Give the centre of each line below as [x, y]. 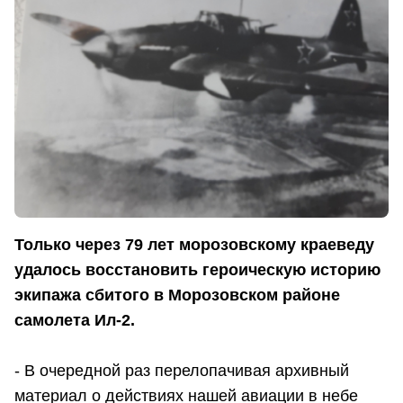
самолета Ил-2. [75, 320]
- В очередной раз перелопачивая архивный [182, 370]
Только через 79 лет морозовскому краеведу [194, 244]
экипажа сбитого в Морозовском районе [177, 295]
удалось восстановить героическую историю [197, 269]
